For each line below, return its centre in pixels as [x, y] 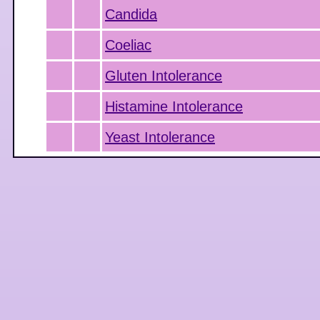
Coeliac [128, 45]
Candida [131, 14]
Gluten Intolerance [164, 76]
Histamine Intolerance [174, 106]
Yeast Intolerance [160, 137]
